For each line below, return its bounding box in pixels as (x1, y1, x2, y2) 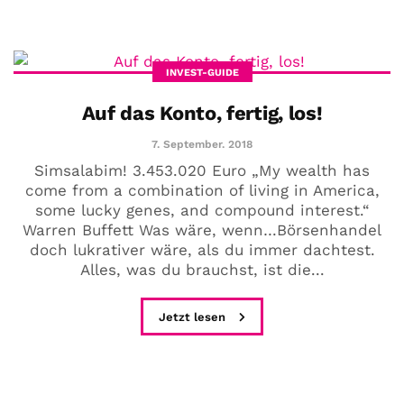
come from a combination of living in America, (24, 180, 380, 199)
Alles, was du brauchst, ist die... (79, 260, 325, 279)
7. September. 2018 (151, 137, 252, 151)
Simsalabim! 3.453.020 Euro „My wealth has (34, 161, 370, 179)
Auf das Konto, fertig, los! (81, 101, 323, 124)
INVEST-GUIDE (165, 66, 239, 78)
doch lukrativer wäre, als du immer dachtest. (29, 240, 375, 259)
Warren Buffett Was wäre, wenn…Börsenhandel (23, 220, 381, 239)
